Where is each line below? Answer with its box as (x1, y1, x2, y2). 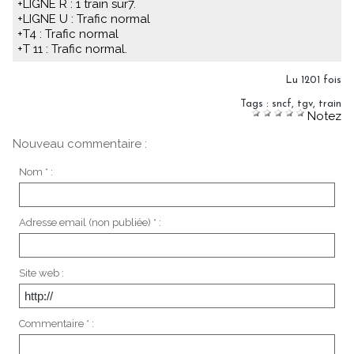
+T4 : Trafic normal (17, 27, 119, 41)
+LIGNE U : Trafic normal (17, 12, 150, 26)
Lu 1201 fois (285, 75, 341, 85)
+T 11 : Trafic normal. (17, 42, 127, 56)
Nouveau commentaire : (13, 137, 147, 151)
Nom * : (18, 165, 53, 178)
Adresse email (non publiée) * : (18, 216, 161, 228)
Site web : (18, 266, 64, 279)
